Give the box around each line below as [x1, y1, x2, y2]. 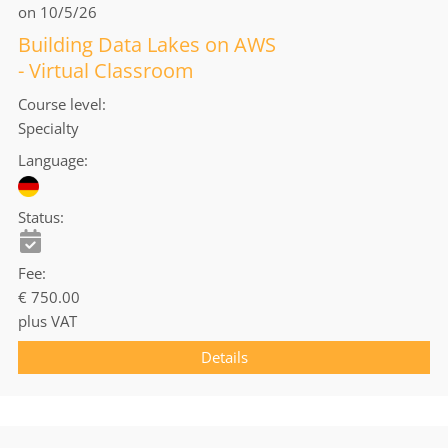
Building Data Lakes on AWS [18, 31, 276, 59]
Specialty [18, 118, 79, 139]
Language [18, 150, 84, 171]
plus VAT [18, 310, 77, 331]
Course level [18, 94, 102, 115]
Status [18, 206, 60, 227]
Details [200, 346, 248, 367]
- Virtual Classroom [18, 57, 194, 85]
